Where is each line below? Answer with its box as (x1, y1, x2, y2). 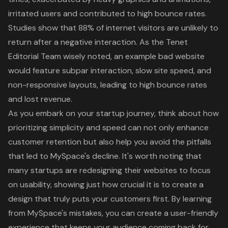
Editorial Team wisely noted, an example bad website (8, 51, 205, 62)
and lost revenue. (8, 94, 72, 105)
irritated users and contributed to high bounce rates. (8, 8, 207, 19)
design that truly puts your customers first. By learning (8, 193, 212, 205)
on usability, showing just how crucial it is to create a (8, 179, 204, 190)
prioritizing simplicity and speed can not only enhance (8, 122, 209, 133)
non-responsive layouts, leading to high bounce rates (8, 79, 207, 91)
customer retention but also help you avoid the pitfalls (8, 136, 211, 148)
